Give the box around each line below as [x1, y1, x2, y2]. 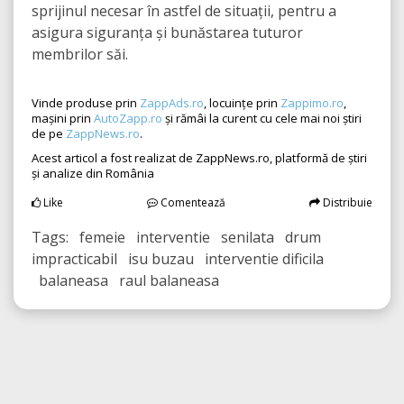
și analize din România [32, 165, 154, 182]
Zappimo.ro [280, 95, 344, 112]
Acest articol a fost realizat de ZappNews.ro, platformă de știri [32, 150, 367, 167]
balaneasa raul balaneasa [32, 271, 219, 291]
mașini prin [32, 110, 94, 127]
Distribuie [320, 195, 372, 211]
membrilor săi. [32, 44, 128, 65]
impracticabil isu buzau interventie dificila [32, 249, 324, 270]
